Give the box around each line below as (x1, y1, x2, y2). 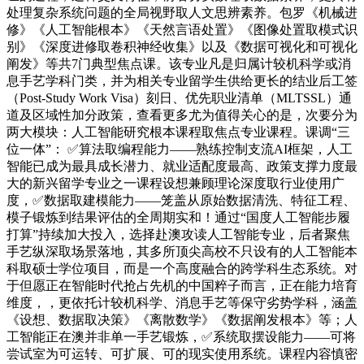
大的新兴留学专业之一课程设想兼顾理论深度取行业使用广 (6, 176, 344, 190)
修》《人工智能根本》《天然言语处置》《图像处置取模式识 (6, 23, 357, 37)
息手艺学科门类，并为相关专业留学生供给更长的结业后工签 (6, 74, 357, 88)
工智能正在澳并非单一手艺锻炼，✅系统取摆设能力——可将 (6, 330, 356, 344)
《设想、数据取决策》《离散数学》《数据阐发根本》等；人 (6, 313, 357, 327)
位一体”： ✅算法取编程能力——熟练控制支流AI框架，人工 (6, 142, 353, 156)
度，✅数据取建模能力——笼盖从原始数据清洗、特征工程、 (6, 193, 356, 207)
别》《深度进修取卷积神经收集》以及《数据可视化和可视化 (6, 40, 357, 54)
